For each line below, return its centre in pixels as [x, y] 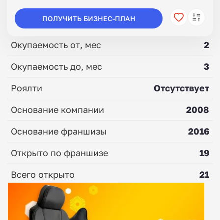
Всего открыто [43, 174]
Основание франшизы [59, 131]
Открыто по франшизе [59, 152]
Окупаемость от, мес [56, 44]
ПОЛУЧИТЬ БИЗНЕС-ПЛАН [89, 18]
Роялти [27, 88]
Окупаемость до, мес [56, 66]
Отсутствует [181, 88]
